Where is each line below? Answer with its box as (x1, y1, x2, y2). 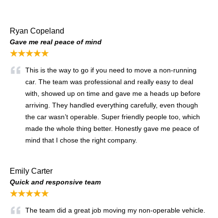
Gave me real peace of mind (10, 37, 102, 46)
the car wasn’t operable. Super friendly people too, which (25, 112, 200, 121)
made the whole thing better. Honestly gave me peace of (25, 124, 199, 132)
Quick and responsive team (10, 178, 101, 186)
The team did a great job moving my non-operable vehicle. (25, 206, 205, 214)
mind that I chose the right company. (25, 136, 137, 144)
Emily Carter (10, 166, 53, 175)
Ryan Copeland (10, 26, 64, 35)
